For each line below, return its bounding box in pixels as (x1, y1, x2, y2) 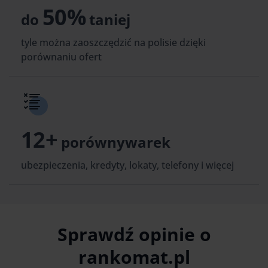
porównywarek (57, 132, 170, 152)
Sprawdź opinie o (57, 222, 211, 246)
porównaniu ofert (21, 50, 102, 63)
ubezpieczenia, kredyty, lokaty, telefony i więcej (21, 159, 234, 172)
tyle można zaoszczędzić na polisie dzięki (21, 36, 206, 49)
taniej (85, 10, 130, 29)
